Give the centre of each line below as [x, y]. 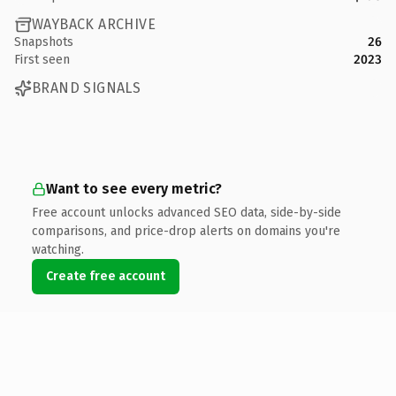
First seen [42, 59]
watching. [58, 249]
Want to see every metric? [134, 188]
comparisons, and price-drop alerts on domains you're [186, 231]
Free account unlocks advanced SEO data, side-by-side [187, 212]
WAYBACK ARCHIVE [94, 24]
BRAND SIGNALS [87, 88]
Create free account [106, 276]
